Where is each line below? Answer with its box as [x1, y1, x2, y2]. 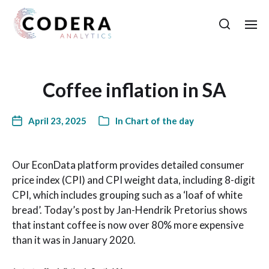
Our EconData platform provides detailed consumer [12, 159, 244, 171]
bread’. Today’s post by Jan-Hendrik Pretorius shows [12, 204, 247, 216]
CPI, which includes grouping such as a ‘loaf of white [12, 189, 243, 201]
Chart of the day [125, 115, 194, 126]
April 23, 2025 [28, 115, 86, 126]
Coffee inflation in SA [43, 78, 226, 101]
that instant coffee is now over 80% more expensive [12, 219, 244, 231]
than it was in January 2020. [12, 234, 136, 246]
